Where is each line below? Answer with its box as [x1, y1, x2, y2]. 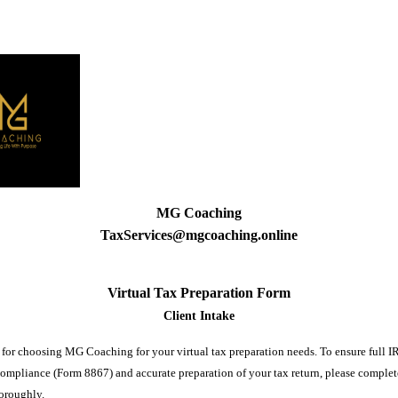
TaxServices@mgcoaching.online [100, 227, 298, 243]
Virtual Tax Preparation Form [107, 285, 291, 300]
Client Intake [163, 309, 235, 322]
